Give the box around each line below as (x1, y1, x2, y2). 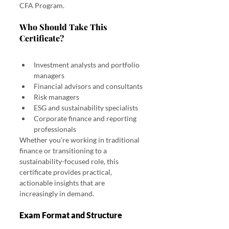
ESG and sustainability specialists (34, 103, 138, 112)
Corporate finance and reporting (34, 113, 138, 123)
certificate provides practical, (19, 167, 113, 176)
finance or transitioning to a (19, 146, 108, 155)
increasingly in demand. (19, 189, 94, 198)
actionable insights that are (19, 178, 106, 187)
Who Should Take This (19, 21, 109, 32)
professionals (34, 124, 76, 133)
